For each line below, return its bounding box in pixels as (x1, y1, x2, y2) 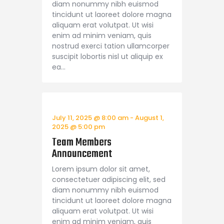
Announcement (52, 145, 112, 163)
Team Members (52, 134, 111, 151)
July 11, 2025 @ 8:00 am (52, 112, 128, 122)
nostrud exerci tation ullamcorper (52, 40, 169, 51)
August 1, (135, 112, 164, 122)
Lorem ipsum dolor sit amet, (52, 164, 150, 174)
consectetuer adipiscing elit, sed (52, 174, 165, 185)
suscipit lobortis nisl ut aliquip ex (52, 51, 163, 61)
